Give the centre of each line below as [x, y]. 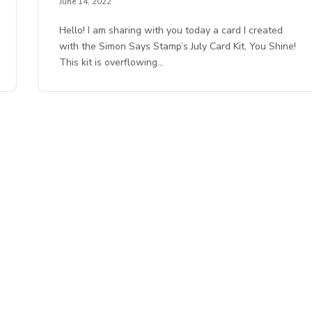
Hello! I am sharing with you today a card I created [171, 31]
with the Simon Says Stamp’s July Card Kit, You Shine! [178, 47]
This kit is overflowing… [112, 63]
